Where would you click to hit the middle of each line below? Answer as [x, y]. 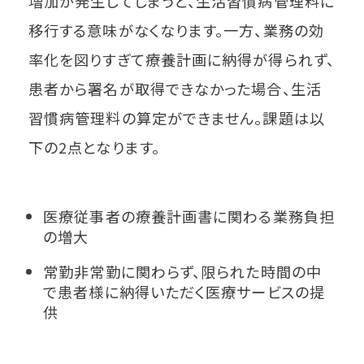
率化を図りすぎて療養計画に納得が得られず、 [182, 60]
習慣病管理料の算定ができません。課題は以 [177, 118]
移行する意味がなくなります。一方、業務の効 [176, 30]
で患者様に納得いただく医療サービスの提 [184, 291]
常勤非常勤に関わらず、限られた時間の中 [182, 271]
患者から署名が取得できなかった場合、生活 [175, 89]
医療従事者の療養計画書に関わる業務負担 [189, 216]
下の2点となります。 [94, 147]
